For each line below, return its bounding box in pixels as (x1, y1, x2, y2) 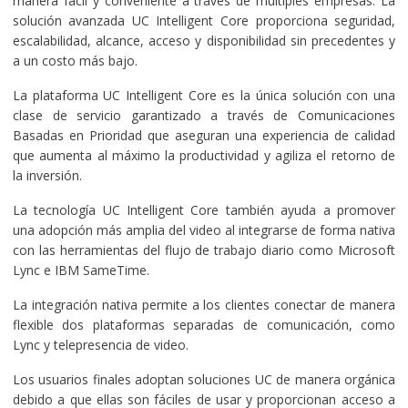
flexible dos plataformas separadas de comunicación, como (12, 315, 396, 333)
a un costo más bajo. (12, 51, 138, 69)
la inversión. (12, 166, 82, 184)
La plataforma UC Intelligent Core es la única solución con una (12, 86, 396, 104)
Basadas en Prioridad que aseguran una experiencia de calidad (12, 126, 396, 144)
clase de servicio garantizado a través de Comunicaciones (12, 106, 396, 124)
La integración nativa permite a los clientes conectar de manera (12, 295, 396, 313)
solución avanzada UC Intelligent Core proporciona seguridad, (12, 11, 396, 29)
